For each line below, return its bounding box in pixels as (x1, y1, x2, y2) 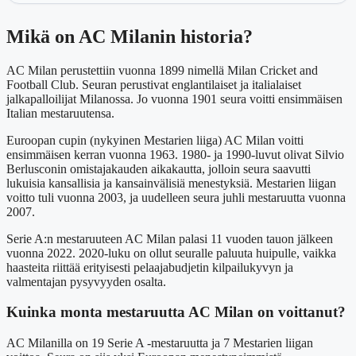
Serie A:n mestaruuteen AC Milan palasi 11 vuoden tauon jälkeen (6, 231, 333, 246)
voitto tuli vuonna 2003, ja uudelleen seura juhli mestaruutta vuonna (6, 190, 346, 204)
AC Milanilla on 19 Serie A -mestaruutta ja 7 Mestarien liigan (6, 335, 313, 350)
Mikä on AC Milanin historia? (6, 25, 253, 47)
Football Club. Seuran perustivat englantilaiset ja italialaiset (6, 77, 301, 91)
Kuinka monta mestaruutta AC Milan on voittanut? (6, 304, 346, 321)
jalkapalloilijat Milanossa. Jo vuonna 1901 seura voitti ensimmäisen (6, 91, 342, 106)
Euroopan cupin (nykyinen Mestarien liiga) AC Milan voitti (6, 133, 304, 147)
